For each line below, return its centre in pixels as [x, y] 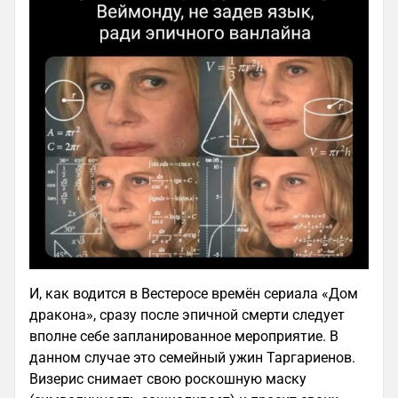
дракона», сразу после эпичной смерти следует [187, 315]
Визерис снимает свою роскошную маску [168, 379]
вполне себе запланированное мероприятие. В [184, 337]
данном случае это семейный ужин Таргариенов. [192, 358]
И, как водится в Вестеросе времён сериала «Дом [194, 294]
